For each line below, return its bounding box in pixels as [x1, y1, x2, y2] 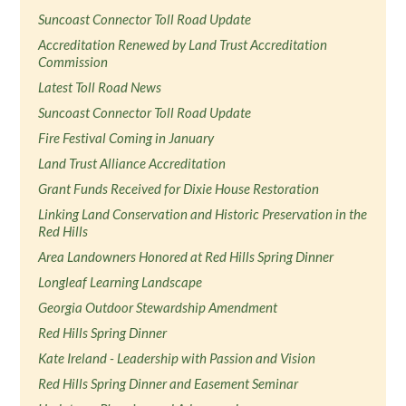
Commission [38, 53, 109, 70]
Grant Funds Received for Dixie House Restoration [38, 180, 320, 197]
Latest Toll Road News [38, 79, 162, 95]
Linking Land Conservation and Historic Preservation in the [38, 206, 368, 222]
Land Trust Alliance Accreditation [38, 155, 227, 171]
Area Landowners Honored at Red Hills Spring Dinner [38, 248, 334, 265]
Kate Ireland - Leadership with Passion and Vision [38, 350, 316, 366]
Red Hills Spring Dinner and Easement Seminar [38, 375, 299, 391]
